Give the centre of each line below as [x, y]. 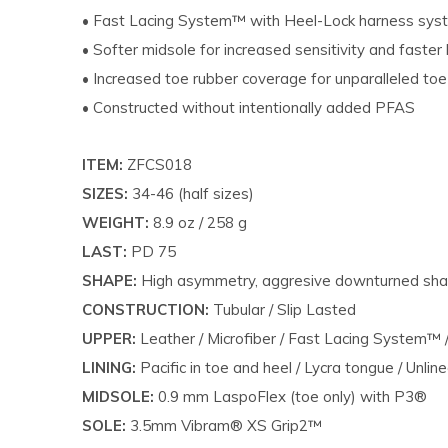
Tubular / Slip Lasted [286, 309]
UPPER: [109, 338]
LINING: [111, 367]
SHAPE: [111, 280]
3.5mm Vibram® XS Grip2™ [224, 425]
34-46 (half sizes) [195, 193]
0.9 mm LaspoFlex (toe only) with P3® [290, 396]
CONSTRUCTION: [147, 309]
